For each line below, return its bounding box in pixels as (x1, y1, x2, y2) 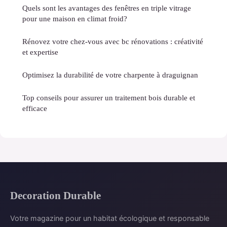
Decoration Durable (10, 190, 101, 202)
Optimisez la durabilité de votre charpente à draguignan (22, 70, 198, 80)
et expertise (22, 48, 58, 57)
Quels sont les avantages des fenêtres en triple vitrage (22, 4, 191, 13)
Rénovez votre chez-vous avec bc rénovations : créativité (22, 37, 203, 46)
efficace (22, 104, 47, 113)
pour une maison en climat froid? (22, 14, 127, 23)
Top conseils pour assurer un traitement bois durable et (22, 93, 195, 102)
